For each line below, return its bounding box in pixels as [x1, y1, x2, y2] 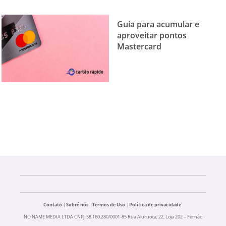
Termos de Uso [92, 201, 125, 208]
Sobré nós [66, 201, 88, 208]
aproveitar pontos [117, 29, 187, 41]
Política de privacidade [129, 201, 181, 208]
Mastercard [117, 40, 161, 52]
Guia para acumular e [117, 18, 199, 30]
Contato [43, 201, 62, 208]
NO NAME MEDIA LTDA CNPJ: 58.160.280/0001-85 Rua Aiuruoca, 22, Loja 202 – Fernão [24, 213, 202, 220]
